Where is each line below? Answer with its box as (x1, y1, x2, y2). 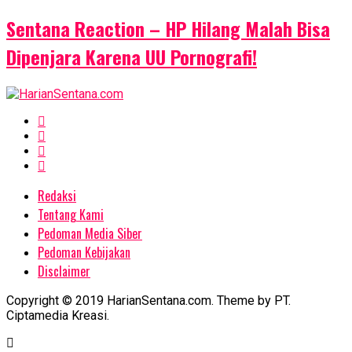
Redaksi (38, 185, 76, 205)
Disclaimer (38, 261, 90, 280)
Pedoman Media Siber (38, 223, 142, 243)
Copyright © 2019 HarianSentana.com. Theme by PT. (6, 292, 291, 308)
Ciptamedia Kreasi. (6, 307, 109, 323)
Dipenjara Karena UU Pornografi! (6, 42, 257, 71)
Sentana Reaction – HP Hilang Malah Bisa (6, 13, 330, 42)
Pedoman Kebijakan (38, 242, 130, 262)
